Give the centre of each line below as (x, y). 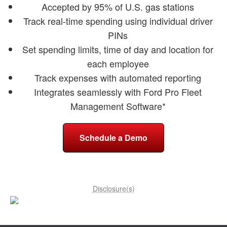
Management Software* (118, 106)
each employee (118, 63)
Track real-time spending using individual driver (118, 21)
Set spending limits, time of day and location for (118, 49)
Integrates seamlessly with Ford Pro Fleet (118, 91)
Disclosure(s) (113, 188)
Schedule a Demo (113, 137)
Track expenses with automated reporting (118, 77)
